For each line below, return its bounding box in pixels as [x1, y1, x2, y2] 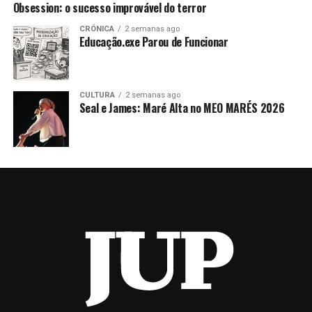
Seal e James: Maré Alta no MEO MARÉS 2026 [79, 99, 285, 116]
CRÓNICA [79, 24, 114, 33]
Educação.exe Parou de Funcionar [79, 33, 228, 50]
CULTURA [79, 90, 115, 100]
